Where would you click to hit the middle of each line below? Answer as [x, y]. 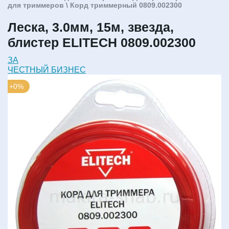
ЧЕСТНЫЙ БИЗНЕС [47, 70]
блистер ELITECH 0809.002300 [102, 42]
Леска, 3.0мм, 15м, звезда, [91, 27]
